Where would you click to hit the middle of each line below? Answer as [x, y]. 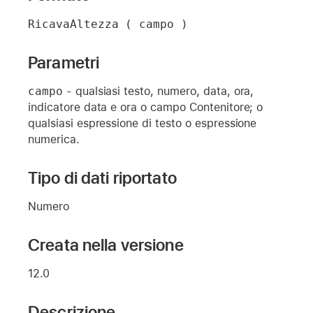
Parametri [64, 62]
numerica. [54, 139]
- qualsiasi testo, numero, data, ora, [158, 91]
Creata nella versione [106, 245]
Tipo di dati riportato [102, 177]
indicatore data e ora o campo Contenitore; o [146, 107]
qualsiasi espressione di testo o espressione [143, 123]
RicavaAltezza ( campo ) [108, 24]
